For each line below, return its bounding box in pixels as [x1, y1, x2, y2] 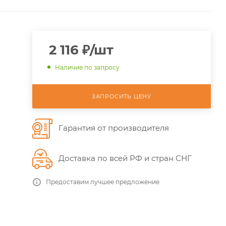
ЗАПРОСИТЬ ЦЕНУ [91, 92, 151, 100]
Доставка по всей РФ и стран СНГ [58, 153, 192, 163]
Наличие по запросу [54, 63, 120, 71]
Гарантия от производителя [58, 123, 169, 133]
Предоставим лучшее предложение [45, 178, 159, 186]
